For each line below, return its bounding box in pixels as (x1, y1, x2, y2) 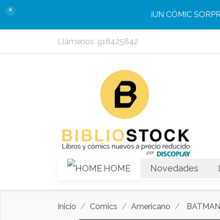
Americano (131, 202, 170, 212)
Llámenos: (57, 37, 97, 46)
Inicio (57, 202, 76, 212)
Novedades (150, 163, 198, 174)
